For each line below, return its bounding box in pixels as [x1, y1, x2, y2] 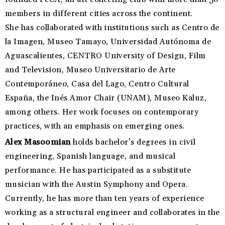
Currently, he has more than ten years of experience [5, 193, 204, 204]
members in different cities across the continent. [5, 9, 193, 19]
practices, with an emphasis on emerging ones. [5, 121, 185, 132]
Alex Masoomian [5, 137, 71, 148]
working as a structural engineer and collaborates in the [5, 207, 220, 218]
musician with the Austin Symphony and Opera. [5, 179, 188, 190]
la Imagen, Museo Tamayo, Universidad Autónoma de [5, 37, 211, 47]
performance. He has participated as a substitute [5, 165, 191, 176]
